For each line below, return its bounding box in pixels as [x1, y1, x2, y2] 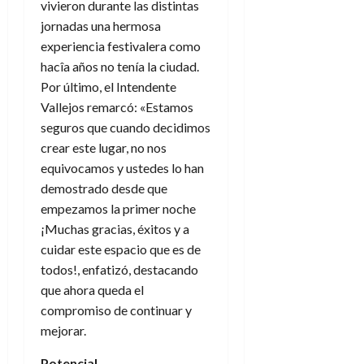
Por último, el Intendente [41, 79, 176, 95]
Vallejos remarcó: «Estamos [41, 99, 193, 115]
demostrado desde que [41, 180, 167, 197]
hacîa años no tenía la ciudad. [41, 58, 199, 75]
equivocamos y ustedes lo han [41, 160, 204, 176]
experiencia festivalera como [41, 38, 201, 54]
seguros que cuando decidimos [41, 119, 210, 136]
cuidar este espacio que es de [41, 241, 201, 258]
